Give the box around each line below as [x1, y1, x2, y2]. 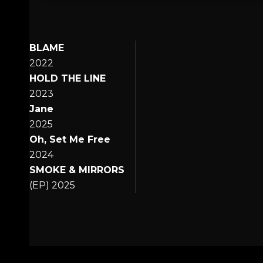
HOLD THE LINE [29, 73, 106, 84]
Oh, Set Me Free [29, 134, 110, 145]
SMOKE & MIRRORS [29, 164, 124, 176]
